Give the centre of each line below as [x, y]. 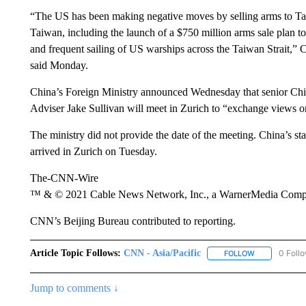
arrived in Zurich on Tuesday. [93, 151]
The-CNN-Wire [64, 178]
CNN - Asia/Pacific [162, 253]
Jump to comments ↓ [74, 288]
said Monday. [59, 65]
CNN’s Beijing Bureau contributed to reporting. [133, 221]
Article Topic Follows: [75, 253]
